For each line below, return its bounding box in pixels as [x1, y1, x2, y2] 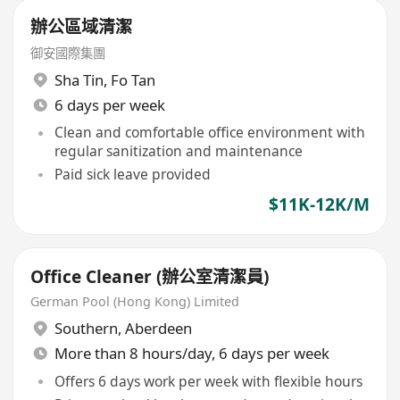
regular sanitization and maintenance [54, 141, 303, 162]
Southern [54, 318, 118, 339]
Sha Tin [54, 70, 104, 91]
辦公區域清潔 [30, 14, 133, 38]
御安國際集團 [30, 44, 106, 62]
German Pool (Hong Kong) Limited [30, 292, 240, 310]
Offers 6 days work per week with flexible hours [54, 371, 362, 391]
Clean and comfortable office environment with [54, 122, 365, 143]
